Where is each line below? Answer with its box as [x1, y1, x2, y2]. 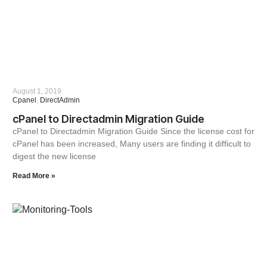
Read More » [12, 171, 55, 180]
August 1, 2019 [12, 86, 61, 95]
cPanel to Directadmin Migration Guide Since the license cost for [12, 126, 254, 136]
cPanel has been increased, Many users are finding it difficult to [12, 138, 251, 148]
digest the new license [12, 151, 96, 161]
